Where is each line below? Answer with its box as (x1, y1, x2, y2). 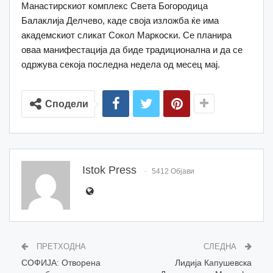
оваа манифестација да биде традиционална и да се (21, 44, 243, 55)
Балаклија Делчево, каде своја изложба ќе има (21, 15, 219, 26)
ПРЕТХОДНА (34, 242, 86, 252)
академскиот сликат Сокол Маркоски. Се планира (21, 30, 232, 41)
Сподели (45, 99, 88, 110)
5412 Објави (152, 166, 194, 175)
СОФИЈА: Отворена (21, 258, 101, 268)
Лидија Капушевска (175, 258, 252, 268)
